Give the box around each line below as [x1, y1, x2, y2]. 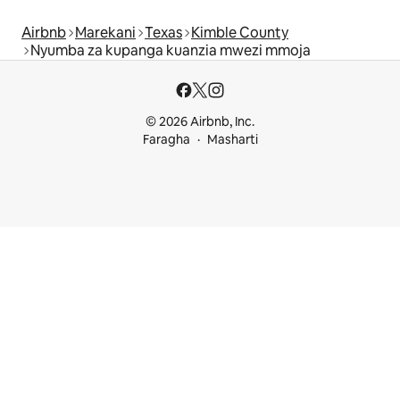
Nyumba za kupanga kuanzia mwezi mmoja [30, 40, 311, 60]
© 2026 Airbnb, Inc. [146, 113, 254, 129]
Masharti [206, 131, 258, 147]
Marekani [75, 22, 136, 42]
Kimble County [191, 22, 288, 42]
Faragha [142, 131, 190, 147]
